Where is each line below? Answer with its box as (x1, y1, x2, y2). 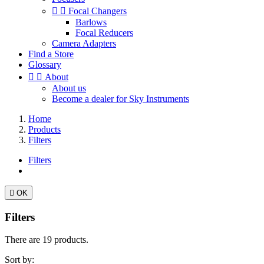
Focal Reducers (75, 28, 133, 38)
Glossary (28, 60, 61, 70)
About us (52, 83, 86, 93)
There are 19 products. (5, 235, 88, 245)
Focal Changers (68, 6, 127, 16)
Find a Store (28, 49, 74, 59)
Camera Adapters (52, 38, 116, 48)
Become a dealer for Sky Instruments (52, 94, 189, 104)
